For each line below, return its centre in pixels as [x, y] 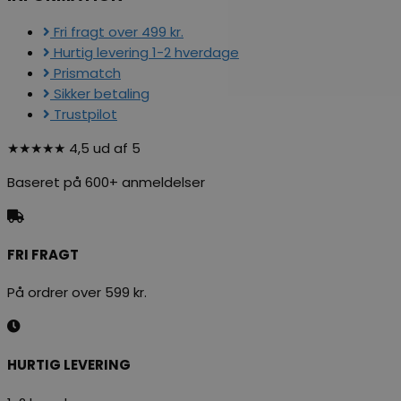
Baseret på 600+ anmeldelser [106, 182]
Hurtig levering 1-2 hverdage [146, 52]
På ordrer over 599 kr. [77, 293]
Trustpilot [85, 114]
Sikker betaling [102, 93]
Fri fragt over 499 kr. [119, 31]
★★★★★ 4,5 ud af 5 [74, 148]
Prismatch [87, 73]
